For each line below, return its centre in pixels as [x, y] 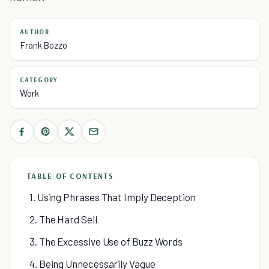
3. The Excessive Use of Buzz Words [106, 241]
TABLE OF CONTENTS [71, 176]
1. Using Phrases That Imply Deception [113, 197]
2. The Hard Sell [63, 219]
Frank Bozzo [44, 45]
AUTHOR [35, 32]
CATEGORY [39, 80]
